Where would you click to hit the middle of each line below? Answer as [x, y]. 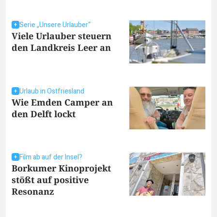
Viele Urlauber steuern [62, 36]
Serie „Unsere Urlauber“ [55, 25]
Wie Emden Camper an [62, 102]
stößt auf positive [50, 180]
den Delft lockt [44, 114]
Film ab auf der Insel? [51, 157]
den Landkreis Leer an [61, 48]
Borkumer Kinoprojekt [61, 168]
